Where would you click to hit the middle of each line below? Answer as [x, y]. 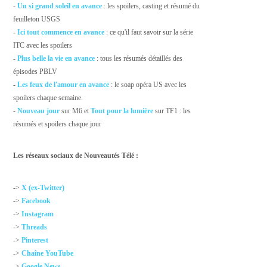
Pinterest [35, 240]
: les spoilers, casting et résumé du [151, 6]
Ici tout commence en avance [61, 32]
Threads [35, 227]
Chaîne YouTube [48, 253]
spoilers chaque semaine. [48, 97]
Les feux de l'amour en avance [63, 84]
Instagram [38, 214]
